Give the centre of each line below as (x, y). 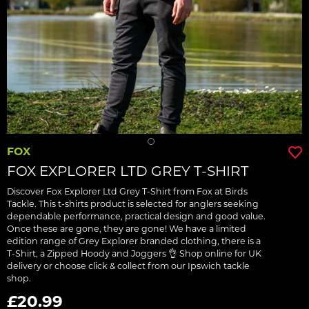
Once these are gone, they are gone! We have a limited (127, 229)
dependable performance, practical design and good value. (136, 216)
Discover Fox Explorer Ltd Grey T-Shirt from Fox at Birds (127, 191)
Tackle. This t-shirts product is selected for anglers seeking (133, 204)
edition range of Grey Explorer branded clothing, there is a (134, 241)
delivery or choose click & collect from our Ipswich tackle (128, 266)
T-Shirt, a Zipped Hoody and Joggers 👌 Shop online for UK (134, 253)
